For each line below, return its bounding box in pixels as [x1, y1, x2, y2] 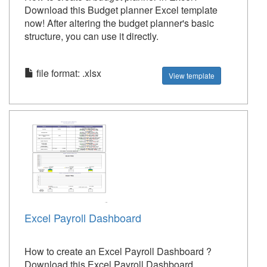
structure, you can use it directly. [24, 29, 159, 44]
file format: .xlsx [34, 66, 101, 80]
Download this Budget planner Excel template [24, 3, 218, 17]
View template [169, 70, 215, 81]
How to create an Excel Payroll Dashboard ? [24, 244, 212, 259]
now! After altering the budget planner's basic [24, 16, 214, 30]
